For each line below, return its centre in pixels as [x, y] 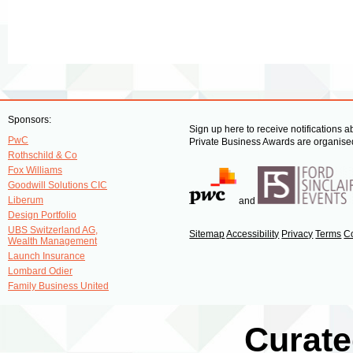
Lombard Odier [40, 271]
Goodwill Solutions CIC [58, 185]
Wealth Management [52, 241]
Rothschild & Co [43, 155]
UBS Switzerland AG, [53, 230]
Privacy [297, 234]
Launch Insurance [46, 256]
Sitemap [207, 234]
